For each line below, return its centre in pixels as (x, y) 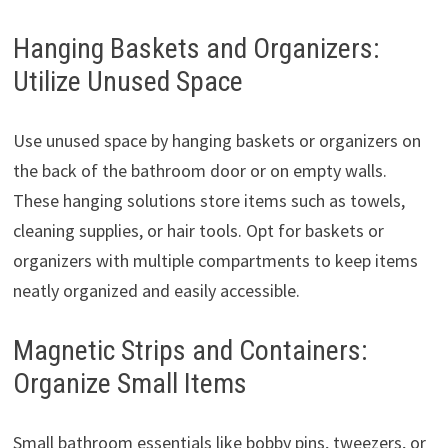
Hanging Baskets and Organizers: (196, 49)
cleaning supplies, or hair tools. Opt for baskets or (198, 231)
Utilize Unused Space (127, 82)
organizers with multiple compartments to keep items (215, 261)
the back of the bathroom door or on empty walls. (199, 171)
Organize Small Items (129, 384)
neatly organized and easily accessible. (156, 291)
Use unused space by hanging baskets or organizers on (216, 141)
